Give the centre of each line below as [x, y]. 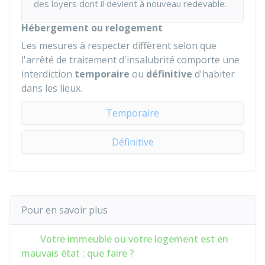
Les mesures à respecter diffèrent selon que [119, 46]
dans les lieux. [52, 88]
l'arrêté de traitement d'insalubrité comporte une [130, 60]
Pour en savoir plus [64, 210]
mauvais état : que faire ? [77, 253]
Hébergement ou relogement [92, 28]
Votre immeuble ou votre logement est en [133, 239]
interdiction [48, 74]
